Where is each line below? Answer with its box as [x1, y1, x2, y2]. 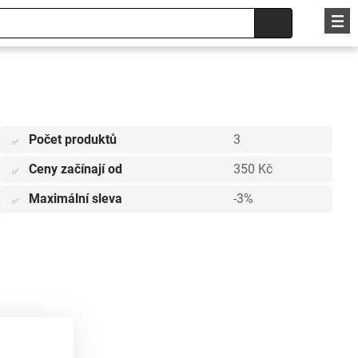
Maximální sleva [29, 191, 122, 206]
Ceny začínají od [29, 161, 122, 177]
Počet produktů [29, 132, 117, 147]
